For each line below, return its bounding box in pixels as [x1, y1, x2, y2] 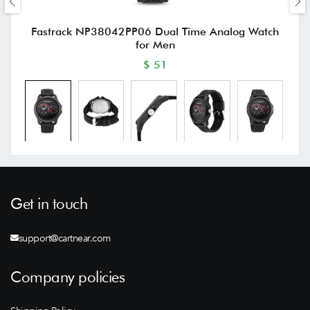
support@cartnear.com [18, 232, 111, 245]
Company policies [10, 268, 125, 286]
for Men [135, 38, 175, 52]
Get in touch [10, 194, 87, 213]
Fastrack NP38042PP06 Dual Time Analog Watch [31, 25, 279, 39]
